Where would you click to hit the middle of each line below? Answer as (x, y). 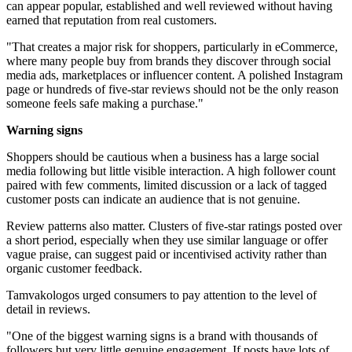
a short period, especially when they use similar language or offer (167, 240)
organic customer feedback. (74, 269)
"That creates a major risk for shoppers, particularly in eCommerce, (172, 47)
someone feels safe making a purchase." (105, 104)
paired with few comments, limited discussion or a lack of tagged (167, 185)
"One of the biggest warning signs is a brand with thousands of (162, 336)
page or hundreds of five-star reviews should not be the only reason (172, 90)
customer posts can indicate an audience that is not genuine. (153, 200)
